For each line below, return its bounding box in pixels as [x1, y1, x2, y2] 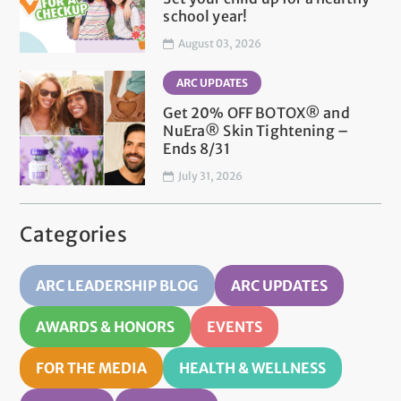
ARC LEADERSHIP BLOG [36, 277, 200, 295]
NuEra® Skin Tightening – [163, 122, 349, 141]
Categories [20, 222, 127, 248]
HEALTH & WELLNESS [179, 359, 327, 378]
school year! [163, 7, 248, 26]
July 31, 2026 [178, 169, 243, 183]
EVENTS [207, 318, 263, 337]
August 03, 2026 [178, 37, 262, 51]
